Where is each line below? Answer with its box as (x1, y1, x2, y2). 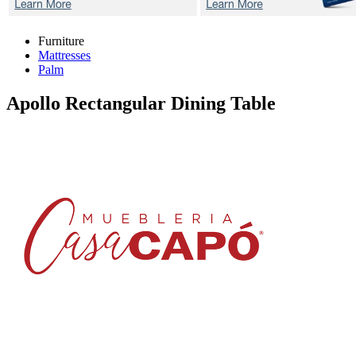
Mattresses (38, 48, 91, 62)
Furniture (38, 34, 84, 48)
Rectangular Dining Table (65, 92, 276, 114)
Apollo (6, 92, 65, 114)
